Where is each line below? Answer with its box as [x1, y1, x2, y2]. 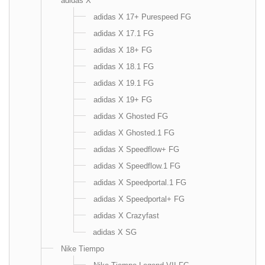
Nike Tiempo [61, 244, 104, 253]
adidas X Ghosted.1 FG [93, 128, 174, 137]
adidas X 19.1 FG [93, 79, 154, 88]
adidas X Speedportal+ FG [93, 195, 185, 203]
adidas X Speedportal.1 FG [93, 178, 186, 187]
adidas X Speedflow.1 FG [93, 161, 180, 170]
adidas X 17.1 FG [93, 29, 154, 38]
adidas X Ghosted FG [93, 112, 168, 121]
